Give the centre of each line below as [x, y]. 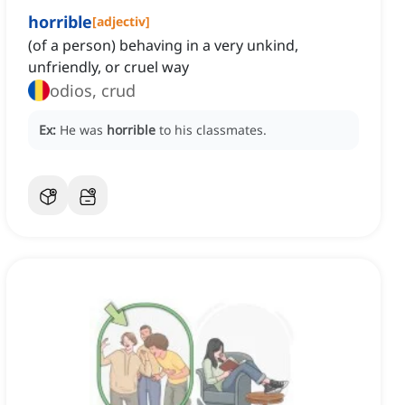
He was [83, 130]
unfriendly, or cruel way [108, 67]
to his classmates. [213, 130]
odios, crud [93, 91]
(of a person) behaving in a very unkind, [163, 46]
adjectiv [121, 22]
